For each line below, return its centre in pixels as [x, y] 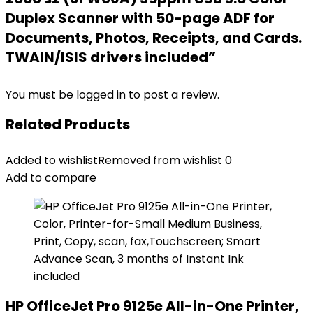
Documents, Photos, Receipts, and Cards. [154, 38]
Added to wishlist [52, 160]
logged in [102, 95]
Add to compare [51, 178]
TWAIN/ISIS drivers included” [111, 57]
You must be [41, 95]
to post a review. [174, 95]
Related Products [68, 124]
